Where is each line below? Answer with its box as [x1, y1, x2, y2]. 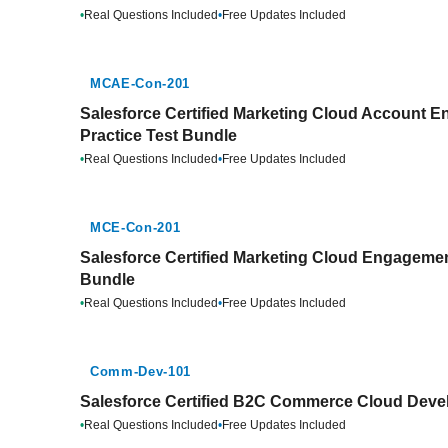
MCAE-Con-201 [90, 76, 190, 91]
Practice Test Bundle [80, 127, 237, 144]
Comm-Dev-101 [90, 364, 191, 379]
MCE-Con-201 [90, 220, 181, 235]
